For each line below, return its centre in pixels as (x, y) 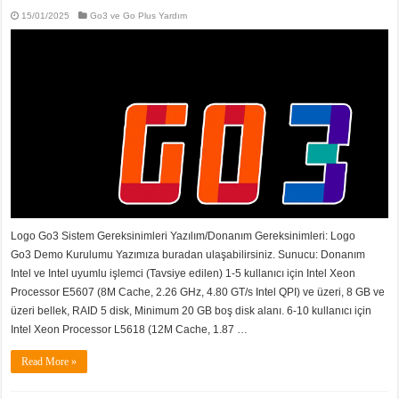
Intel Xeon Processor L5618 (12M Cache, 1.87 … (130, 329)
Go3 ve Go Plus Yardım (139, 16)
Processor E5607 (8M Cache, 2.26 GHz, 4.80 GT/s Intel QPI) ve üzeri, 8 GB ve (198, 292)
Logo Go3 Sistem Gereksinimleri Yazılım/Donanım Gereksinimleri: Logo (183, 236)
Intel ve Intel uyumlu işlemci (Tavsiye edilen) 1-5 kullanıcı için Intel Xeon (183, 273)
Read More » (49, 361)
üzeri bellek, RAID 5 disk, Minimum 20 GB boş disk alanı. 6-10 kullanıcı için (191, 310)
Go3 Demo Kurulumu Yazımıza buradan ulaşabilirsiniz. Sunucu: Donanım (188, 254)
